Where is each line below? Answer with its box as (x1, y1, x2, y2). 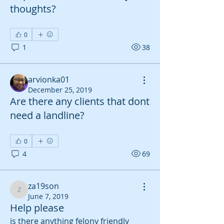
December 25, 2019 (28, 85, 92, 94)
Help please (10, 201, 64, 214)
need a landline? (10, 108, 84, 122)
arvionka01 (28, 74, 69, 85)
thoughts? (10, 2, 56, 15)
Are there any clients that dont (10, 94, 149, 108)
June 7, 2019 (28, 191, 68, 201)
